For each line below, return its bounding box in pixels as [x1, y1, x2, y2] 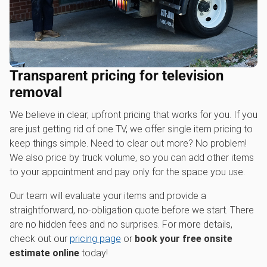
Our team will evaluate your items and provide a [10, 190, 206, 201]
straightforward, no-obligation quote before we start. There [10, 204, 254, 216]
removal [10, 84, 62, 101]
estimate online [10, 247, 79, 259]
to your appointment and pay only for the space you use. [10, 166, 245, 178]
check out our [10, 233, 70, 244]
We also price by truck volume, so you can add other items [10, 152, 254, 163]
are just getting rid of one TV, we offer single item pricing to [10, 123, 253, 135]
